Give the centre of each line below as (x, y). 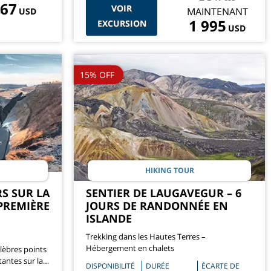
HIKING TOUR (169, 171)
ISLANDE (109, 219)
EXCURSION (122, 23)
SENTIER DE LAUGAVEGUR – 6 (164, 193)
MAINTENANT (217, 11)
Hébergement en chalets (130, 248)
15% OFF (97, 74)
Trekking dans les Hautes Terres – (146, 237)
